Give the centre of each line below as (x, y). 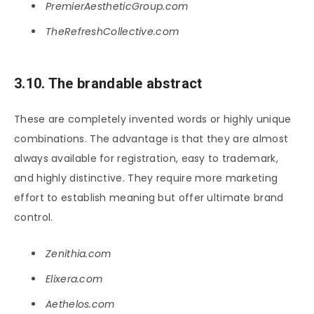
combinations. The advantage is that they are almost (151, 138)
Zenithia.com (78, 253)
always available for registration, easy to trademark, (146, 158)
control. (34, 217)
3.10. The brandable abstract (108, 83)
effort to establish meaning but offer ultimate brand (149, 197)
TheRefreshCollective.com (112, 31)
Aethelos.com (80, 304)
